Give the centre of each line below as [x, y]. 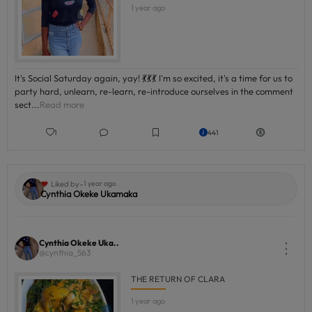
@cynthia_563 [65, 252]
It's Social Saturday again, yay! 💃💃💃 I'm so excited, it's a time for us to [154, 78]
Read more [62, 104]
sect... [27, 104]
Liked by [65, 184]
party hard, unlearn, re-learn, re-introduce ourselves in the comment [154, 91]
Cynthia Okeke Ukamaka [89, 194]
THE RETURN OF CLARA [178, 279]
